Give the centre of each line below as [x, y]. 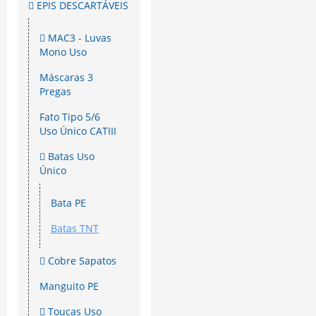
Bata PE [68, 203]
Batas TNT [75, 229]
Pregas [55, 92]
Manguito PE [69, 286]
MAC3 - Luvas [78, 38]
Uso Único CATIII [78, 131]
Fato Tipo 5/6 [70, 117]
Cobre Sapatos [81, 261]
